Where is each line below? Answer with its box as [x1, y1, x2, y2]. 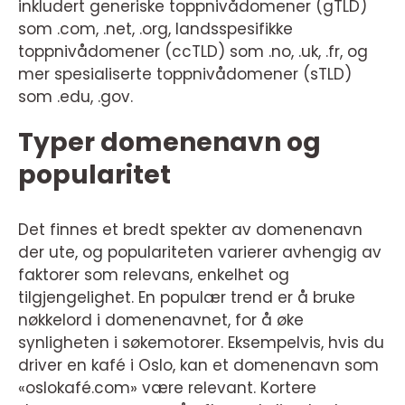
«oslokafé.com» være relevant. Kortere [18, 376, 316, 399]
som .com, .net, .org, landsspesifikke [18, 17, 293, 40]
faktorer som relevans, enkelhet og [18, 263, 289, 286]
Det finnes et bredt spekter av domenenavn [18, 218, 363, 240]
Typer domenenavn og [18, 124, 321, 160]
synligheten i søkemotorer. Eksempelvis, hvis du [18, 331, 384, 353]
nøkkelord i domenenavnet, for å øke [18, 308, 304, 331]
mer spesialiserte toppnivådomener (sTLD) [18, 62, 352, 85]
